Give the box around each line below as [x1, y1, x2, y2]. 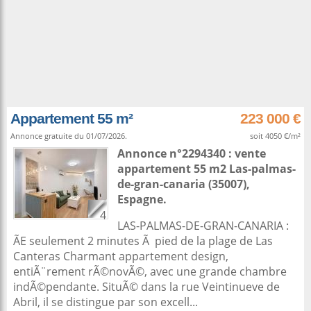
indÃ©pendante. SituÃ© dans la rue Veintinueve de [13, 279, 280, 294]
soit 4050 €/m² [250, 131, 301, 141]
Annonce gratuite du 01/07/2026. [10, 131, 127, 141]
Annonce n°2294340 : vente [117, 146, 266, 161]
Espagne [117, 192, 163, 207]
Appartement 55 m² [10, 110, 133, 126]
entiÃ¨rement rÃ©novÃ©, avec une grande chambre [13, 264, 287, 279]
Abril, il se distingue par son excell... [13, 294, 198, 310]
